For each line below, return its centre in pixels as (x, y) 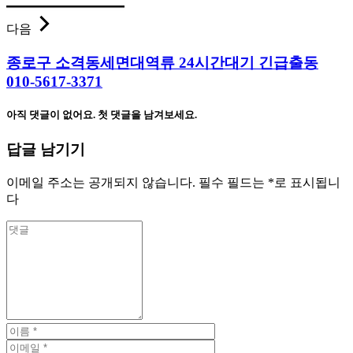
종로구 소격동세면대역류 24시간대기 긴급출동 (162, 63)
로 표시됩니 (307, 183)
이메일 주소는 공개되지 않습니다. (101, 183)
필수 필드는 (233, 183)
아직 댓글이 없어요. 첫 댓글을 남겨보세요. (102, 115)
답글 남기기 (46, 150)
